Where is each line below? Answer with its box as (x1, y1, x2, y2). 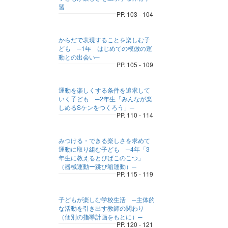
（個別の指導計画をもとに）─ (59, 212, 143, 221)
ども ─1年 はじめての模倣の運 (59, 44, 153, 52)
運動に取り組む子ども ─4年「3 (59, 145, 150, 153)
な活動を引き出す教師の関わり (59, 204, 145, 212)
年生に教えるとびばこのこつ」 (59, 153, 145, 162)
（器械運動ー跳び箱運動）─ (59, 162, 137, 170)
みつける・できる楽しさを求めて (59, 136, 151, 145)
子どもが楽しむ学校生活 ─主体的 (59, 195, 155, 204)
